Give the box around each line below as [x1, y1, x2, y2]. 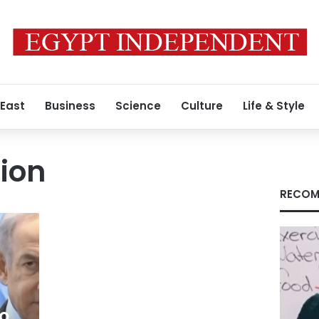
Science [115, 98, 161, 113]
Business [45, 98, 95, 113]
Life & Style [243, 98, 305, 113]
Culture [181, 98, 223, 113]
